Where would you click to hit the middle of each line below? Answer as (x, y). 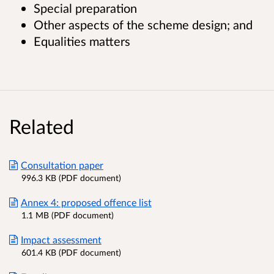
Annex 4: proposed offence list (86, 202)
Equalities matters (82, 41)
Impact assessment (61, 239)
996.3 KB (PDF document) (71, 177)
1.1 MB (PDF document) (68, 215)
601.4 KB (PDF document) (71, 252)
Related (42, 126)
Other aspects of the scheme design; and (143, 24)
